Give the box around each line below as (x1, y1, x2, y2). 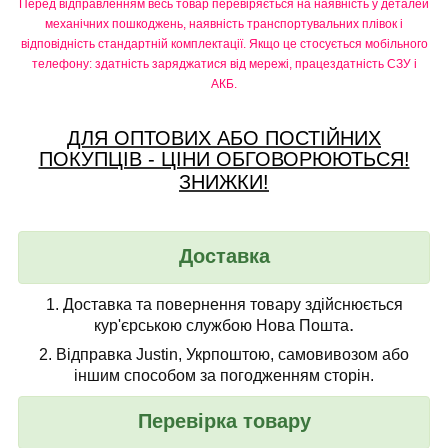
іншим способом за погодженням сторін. (74, 367, 374, 385)
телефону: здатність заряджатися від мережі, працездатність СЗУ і (31, 57, 417, 72)
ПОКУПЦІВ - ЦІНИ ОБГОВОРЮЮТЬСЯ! (38, 148, 410, 171)
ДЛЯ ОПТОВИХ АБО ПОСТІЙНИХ (67, 127, 381, 150)
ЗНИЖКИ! (179, 171, 269, 194)
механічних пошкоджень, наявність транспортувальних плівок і (45, 17, 403, 32)
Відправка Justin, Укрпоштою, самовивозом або (56, 346, 409, 364)
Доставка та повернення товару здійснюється (62, 296, 403, 314)
